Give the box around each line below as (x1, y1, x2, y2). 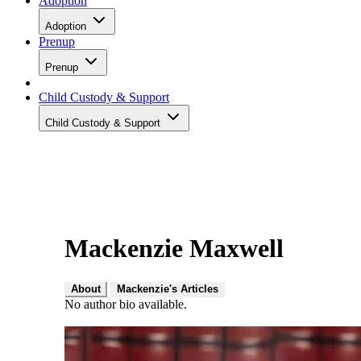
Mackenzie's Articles (117, 282, 218, 295)
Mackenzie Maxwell (64, 234, 284, 263)
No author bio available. (64, 297, 187, 311)
